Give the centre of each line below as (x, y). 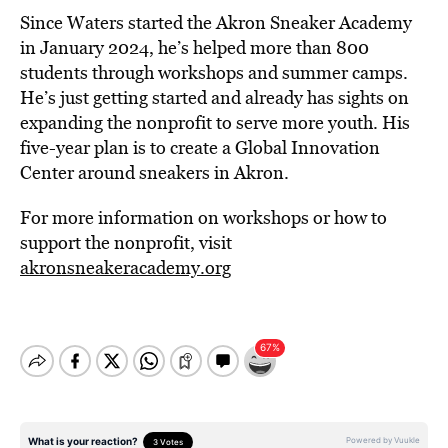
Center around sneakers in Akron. (154, 172)
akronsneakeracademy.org (125, 267)
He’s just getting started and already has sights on (214, 97)
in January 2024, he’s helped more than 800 (194, 47)
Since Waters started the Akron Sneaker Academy (216, 22)
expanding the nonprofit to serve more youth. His (215, 122)
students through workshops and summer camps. (214, 72)
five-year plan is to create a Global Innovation (200, 147)
